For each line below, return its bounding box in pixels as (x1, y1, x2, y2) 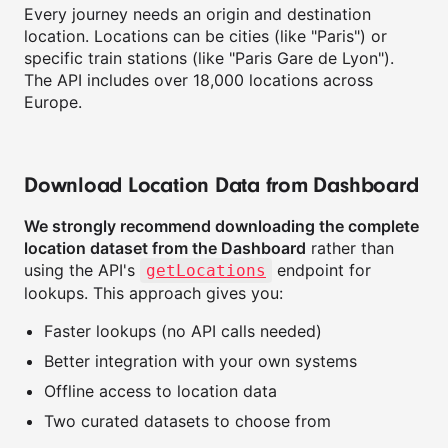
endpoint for (272, 260, 371, 280)
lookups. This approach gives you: (24, 283, 283, 303)
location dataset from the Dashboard (24, 238, 306, 258)
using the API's (24, 260, 140, 280)
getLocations (146, 261, 266, 280)
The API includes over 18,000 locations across (24, 70, 373, 90)
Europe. (24, 92, 82, 112)
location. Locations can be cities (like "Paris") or (24, 26, 387, 46)
